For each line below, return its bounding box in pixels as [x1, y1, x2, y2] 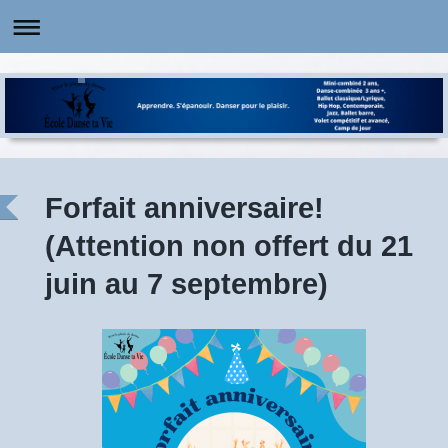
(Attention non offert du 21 [45, 229, 413, 262]
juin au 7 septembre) [45, 267, 328, 300]
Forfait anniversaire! [45, 191, 324, 224]
